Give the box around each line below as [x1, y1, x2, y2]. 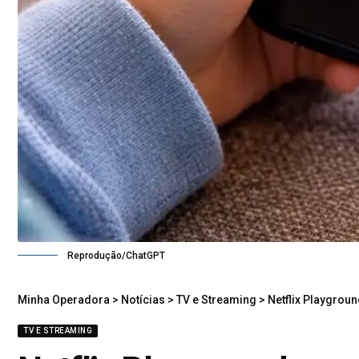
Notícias [121, 293, 165, 307]
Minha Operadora [18, 293, 110, 307]
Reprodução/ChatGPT [67, 250, 165, 262]
